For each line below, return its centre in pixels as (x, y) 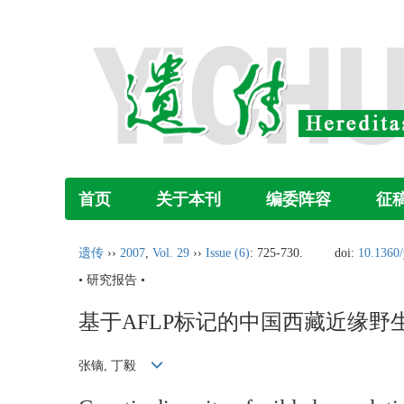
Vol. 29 (171, 253)
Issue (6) (228, 253)
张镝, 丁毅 (115, 366)
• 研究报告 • (112, 280)
